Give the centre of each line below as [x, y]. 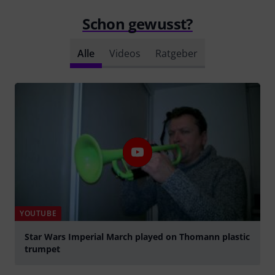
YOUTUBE [38, 214]
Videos [125, 54]
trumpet [42, 249]
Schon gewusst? [137, 24]
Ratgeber [176, 54]
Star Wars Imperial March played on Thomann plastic [137, 237]
